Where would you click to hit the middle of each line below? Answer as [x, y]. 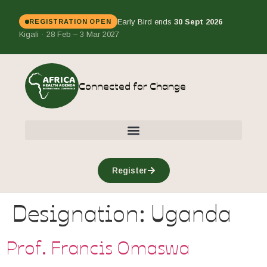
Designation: [81, 212]
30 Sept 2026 [198, 21]
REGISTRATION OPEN [70, 21]
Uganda [191, 212]
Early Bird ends [145, 21]
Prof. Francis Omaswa [98, 246]
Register [129, 170]
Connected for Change [132, 86]
